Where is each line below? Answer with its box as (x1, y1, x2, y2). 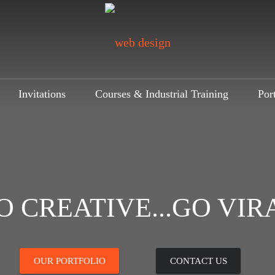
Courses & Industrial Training (95, 87, 228, 100)
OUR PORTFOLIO (33, 256, 106, 266)
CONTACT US (169, 256, 227, 266)
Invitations (18, 87, 66, 100)
